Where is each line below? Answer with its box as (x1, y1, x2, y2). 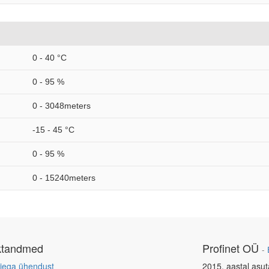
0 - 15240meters (32, 173, 95, 183)
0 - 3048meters (32, 101, 91, 110)
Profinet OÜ (202, 240, 259, 256)
